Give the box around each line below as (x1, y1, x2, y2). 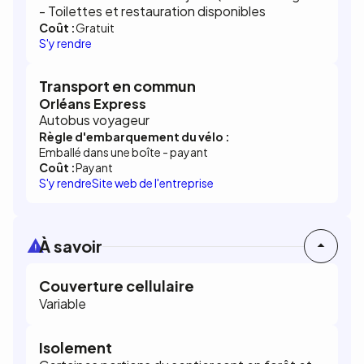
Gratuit (76, 20, 115, 35)
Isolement (39, 338, 112, 357)
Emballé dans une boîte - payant (39, 145, 208, 159)
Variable (39, 295, 86, 312)
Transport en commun (39, 76, 196, 95)
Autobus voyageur (39, 111, 149, 128)
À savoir (39, 236, 102, 256)
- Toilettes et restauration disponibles (39, 2, 266, 19)
